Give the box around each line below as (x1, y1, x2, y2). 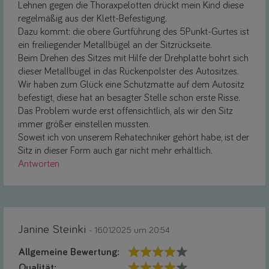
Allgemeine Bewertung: (19, 247, 119, 258)
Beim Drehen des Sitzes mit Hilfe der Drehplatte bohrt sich (18, 53, 249, 64)
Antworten (18, 159, 59, 169)
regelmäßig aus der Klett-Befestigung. (18, 13, 167, 24)
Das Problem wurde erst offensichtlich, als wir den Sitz (18, 106, 233, 116)
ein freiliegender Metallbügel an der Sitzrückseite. (18, 40, 212, 50)
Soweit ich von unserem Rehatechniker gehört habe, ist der (18, 132, 249, 143)
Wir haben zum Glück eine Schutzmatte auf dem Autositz (18, 79, 244, 90)
